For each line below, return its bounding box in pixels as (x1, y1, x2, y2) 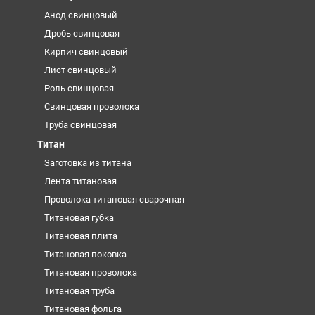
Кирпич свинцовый (44, 46, 128, 57)
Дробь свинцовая (44, 27, 120, 39)
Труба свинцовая (44, 119, 117, 130)
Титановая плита (44, 230, 117, 241)
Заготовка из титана (44, 157, 131, 168)
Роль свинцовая (44, 82, 114, 94)
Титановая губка (44, 212, 114, 223)
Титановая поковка (44, 248, 127, 259)
